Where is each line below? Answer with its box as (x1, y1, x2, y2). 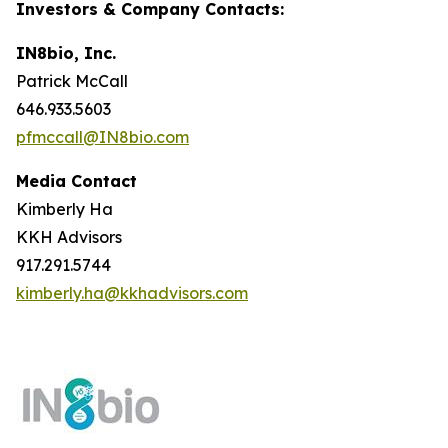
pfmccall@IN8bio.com (16, 127, 189, 147)
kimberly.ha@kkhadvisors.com (16, 283, 248, 303)
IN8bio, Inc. (16, 43, 116, 63)
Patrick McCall (16, 71, 128, 91)
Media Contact (16, 171, 137, 191)
